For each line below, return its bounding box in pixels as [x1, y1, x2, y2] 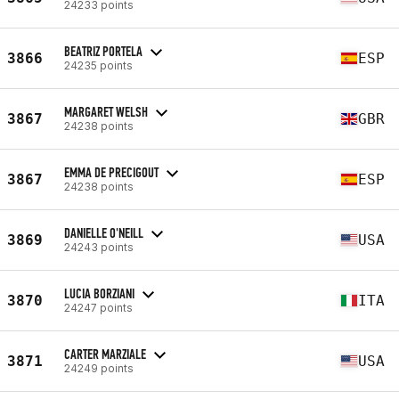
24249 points [64, 361, 134, 375]
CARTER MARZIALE [64, 345, 146, 362]
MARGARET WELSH [64, 102, 148, 120]
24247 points [64, 300, 133, 314]
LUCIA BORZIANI [64, 284, 134, 302]
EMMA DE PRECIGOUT [64, 163, 159, 181]
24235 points [64, 58, 133, 72]
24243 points [64, 240, 134, 254]
